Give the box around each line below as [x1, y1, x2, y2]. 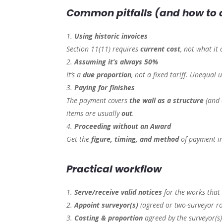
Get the [66, 134, 92, 144]
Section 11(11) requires [66, 44, 141, 54]
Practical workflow [66, 162, 162, 176]
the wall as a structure [129, 96, 204, 106]
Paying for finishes [74, 83, 135, 93]
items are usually [66, 109, 122, 118]
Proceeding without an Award [74, 121, 171, 131]
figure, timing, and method [91, 134, 179, 144]
